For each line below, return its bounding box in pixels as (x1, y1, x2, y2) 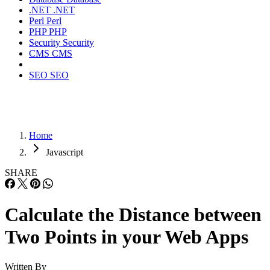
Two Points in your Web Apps (5, 226, 248, 248)
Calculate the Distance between (5, 204, 262, 226)
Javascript (46, 147, 83, 157)
